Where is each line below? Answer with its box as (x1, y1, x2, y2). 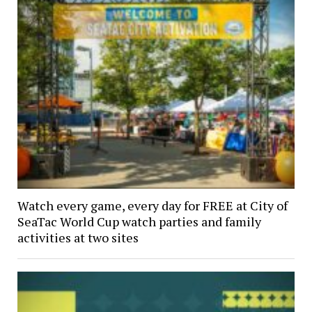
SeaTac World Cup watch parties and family (17, 213, 261, 231)
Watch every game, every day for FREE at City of (17, 197, 288, 214)
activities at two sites (17, 229, 139, 247)
